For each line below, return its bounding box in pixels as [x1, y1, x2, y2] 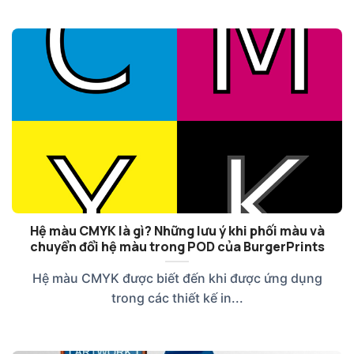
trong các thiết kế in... [111, 290, 243, 307]
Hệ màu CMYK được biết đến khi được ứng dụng [32, 270, 322, 287]
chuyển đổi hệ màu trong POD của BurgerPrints [29, 238, 325, 256]
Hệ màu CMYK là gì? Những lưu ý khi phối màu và [29, 222, 325, 240]
